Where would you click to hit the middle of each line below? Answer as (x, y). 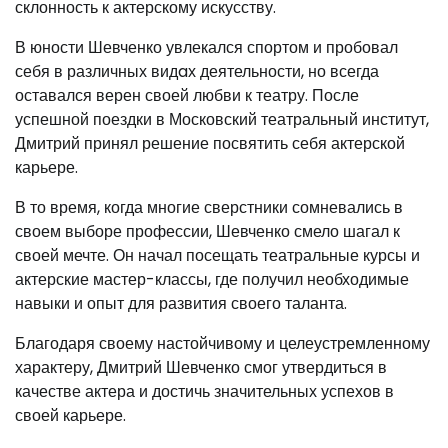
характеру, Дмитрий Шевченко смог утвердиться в (201, 367)
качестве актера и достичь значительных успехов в (204, 391)
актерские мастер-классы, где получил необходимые (212, 279)
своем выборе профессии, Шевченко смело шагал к (207, 231)
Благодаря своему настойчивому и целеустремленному (222, 343)
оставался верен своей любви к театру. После (187, 95)
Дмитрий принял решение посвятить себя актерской (210, 143)
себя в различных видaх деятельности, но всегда (197, 71)
